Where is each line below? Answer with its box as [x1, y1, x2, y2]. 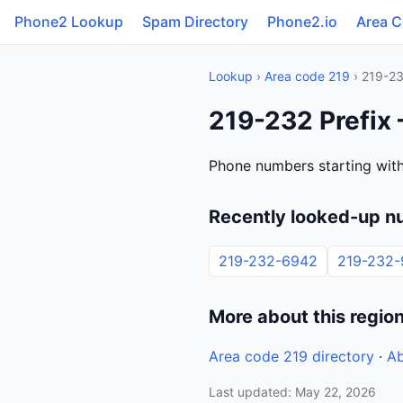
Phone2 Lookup [14, 13, 123, 31]
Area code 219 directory [209, 347, 374, 365]
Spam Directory [142, 13, 248, 31]
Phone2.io [267, 13, 337, 31]
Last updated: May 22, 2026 [209, 384, 376, 399]
